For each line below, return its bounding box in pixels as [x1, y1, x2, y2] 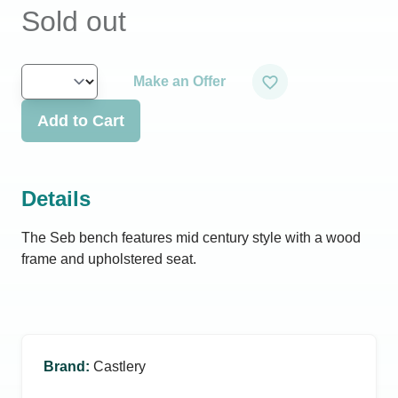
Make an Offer [133, 74, 226, 89]
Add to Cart [37, 112, 124, 130]
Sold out [21, 5, 126, 37]
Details [21, 187, 91, 211]
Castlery [93, 359, 146, 374]
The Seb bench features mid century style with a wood [21, 230, 361, 245]
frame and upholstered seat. [21, 251, 196, 267]
